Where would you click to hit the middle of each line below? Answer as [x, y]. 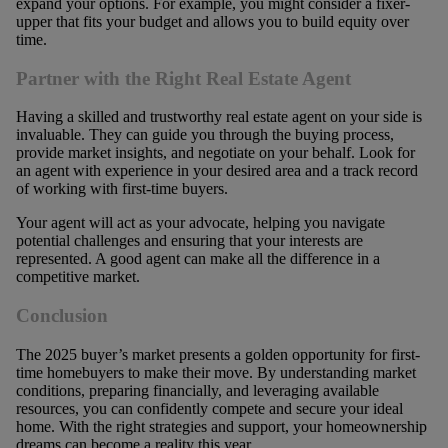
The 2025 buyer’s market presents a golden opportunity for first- [217, 354]
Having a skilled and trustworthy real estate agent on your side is [218, 117]
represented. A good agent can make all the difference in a [197, 259]
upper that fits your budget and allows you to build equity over [212, 21]
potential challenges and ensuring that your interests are [189, 241]
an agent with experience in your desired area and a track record [216, 171]
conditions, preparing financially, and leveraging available [197, 390]
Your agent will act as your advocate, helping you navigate [200, 223]
